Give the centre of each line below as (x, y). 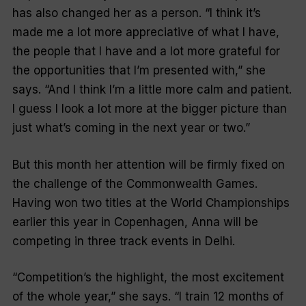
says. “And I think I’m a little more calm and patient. (152, 90)
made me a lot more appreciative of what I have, (145, 32)
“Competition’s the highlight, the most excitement (148, 278)
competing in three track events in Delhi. (123, 241)
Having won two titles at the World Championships (151, 203)
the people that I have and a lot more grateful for (146, 52)
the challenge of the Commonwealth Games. (135, 183)
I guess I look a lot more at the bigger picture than (149, 109)
